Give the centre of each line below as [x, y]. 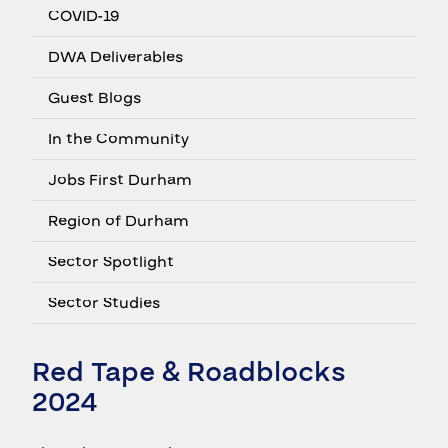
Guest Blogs [94, 97]
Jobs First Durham [120, 179]
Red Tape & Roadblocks [189, 373]
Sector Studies [104, 302]
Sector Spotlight [111, 261]
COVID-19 [83, 15]
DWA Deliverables [115, 56]
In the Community [118, 138]
